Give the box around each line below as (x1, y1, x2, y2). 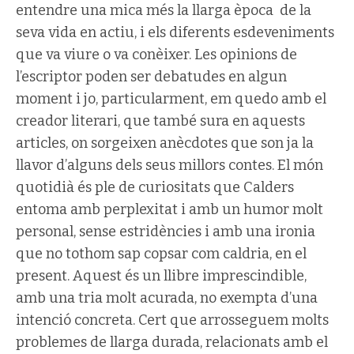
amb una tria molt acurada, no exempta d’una (16, 289, 318, 307)
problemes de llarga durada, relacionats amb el (16, 333, 328, 351)
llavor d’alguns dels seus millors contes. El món (16, 156, 323, 174)
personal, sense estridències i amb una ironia (16, 223, 315, 240)
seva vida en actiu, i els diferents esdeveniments (16, 24, 334, 41)
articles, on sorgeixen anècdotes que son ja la (16, 134, 314, 152)
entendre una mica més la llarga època (16, 2, 273, 19)
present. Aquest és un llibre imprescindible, (16, 267, 307, 284)
